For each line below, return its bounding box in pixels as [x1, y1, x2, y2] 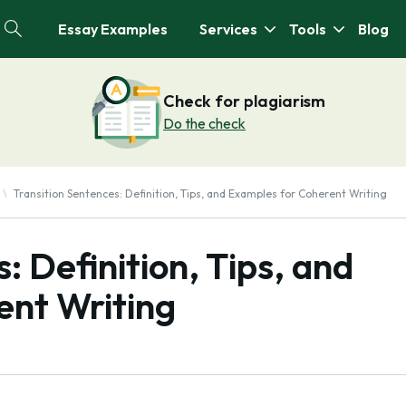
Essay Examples [58, 20, 168, 38]
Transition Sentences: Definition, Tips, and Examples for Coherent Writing [14, 187, 387, 200]
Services [199, 20, 257, 38]
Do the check [163, 114, 246, 132]
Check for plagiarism [163, 91, 325, 111]
